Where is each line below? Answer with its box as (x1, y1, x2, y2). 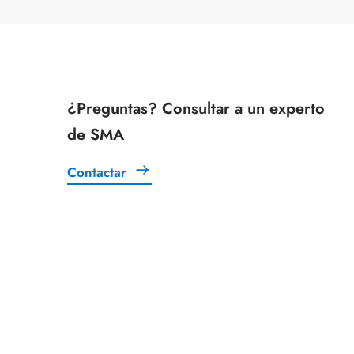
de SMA (66, 122, 124, 146)
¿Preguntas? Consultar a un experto (66, 96, 325, 120)
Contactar (66, 162, 126, 182)
